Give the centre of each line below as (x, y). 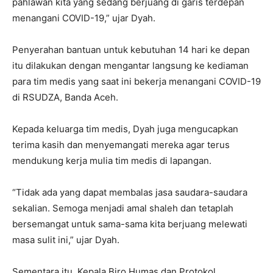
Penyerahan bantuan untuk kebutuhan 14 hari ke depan (131, 49)
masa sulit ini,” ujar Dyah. (66, 239)
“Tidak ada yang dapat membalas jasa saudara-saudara (130, 192)
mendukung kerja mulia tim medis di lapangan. (112, 160)
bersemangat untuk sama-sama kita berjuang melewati (130, 224)
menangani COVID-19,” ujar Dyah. (84, 18)
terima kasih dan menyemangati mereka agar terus (121, 144)
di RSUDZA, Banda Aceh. (65, 97)
